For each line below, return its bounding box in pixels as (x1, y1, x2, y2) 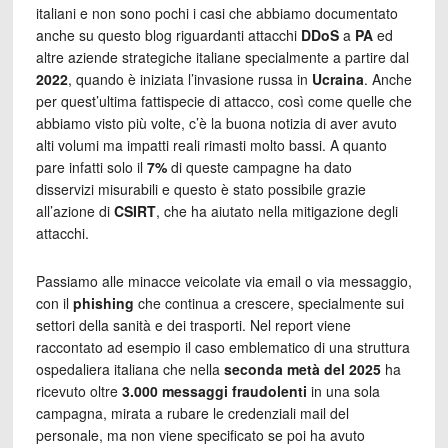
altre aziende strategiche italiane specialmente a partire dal (35, 46, 409, 67)
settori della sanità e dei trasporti (35, 314, 242, 335)
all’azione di (35, 200, 114, 221)
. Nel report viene (241, 314, 351, 335)
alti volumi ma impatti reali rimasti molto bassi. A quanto (35, 134, 387, 155)
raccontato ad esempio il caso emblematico (35, 336, 310, 357)
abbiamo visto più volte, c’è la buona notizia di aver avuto (35, 112, 397, 133)
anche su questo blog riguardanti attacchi (35, 24, 301, 45)
